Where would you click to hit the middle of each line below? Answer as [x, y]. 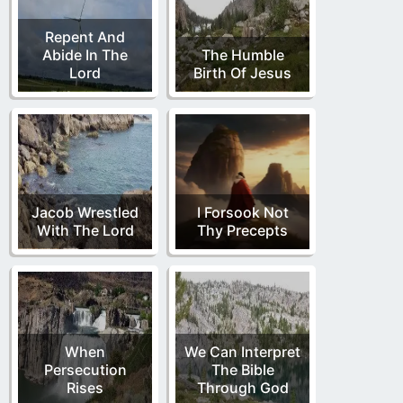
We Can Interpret [242, 351]
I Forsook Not [242, 212]
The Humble [242, 54]
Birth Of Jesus [242, 72]
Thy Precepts [242, 230]
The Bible [242, 369]
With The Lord [85, 230]
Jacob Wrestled [85, 212]
